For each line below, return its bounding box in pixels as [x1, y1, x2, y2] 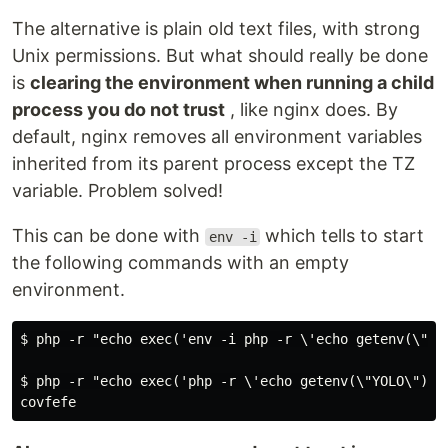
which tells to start [260, 225, 425, 246]
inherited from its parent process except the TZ [12, 153, 415, 174]
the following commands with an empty [12, 252, 349, 273]
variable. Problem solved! [12, 180, 223, 201]
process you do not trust [12, 99, 225, 120]
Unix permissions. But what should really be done [12, 45, 428, 66]
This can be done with [12, 225, 205, 246]
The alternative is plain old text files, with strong [12, 18, 420, 39]
